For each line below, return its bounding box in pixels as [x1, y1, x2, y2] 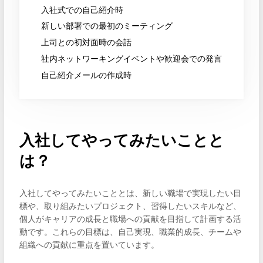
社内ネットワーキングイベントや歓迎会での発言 [41, 53, 222, 63]
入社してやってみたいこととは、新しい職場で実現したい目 [19, 188, 241, 198]
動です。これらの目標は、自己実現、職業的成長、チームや [19, 227, 241, 237]
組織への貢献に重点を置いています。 [19, 240, 159, 250]
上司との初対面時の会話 [41, 38, 131, 48]
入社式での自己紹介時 [41, 5, 123, 15]
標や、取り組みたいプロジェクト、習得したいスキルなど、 [19, 201, 241, 211]
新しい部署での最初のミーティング [41, 21, 173, 31]
